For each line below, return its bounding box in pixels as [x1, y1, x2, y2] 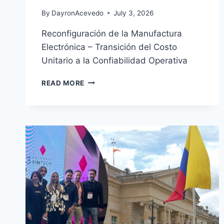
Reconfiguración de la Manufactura [41, 28, 182, 38]
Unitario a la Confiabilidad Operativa [41, 55, 187, 65]
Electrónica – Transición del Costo [41, 41, 177, 52]
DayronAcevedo [51, 8, 104, 17]
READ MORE [41, 78, 85, 87]
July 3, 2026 [113, 8, 154, 17]
